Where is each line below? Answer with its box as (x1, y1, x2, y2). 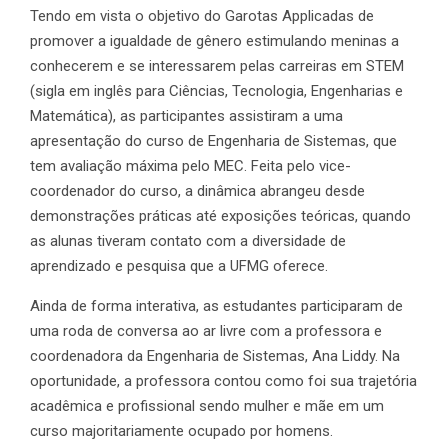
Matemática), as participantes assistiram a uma (30, 106, 343, 125)
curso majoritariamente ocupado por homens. (30, 421, 333, 440)
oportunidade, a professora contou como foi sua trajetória (30, 371, 417, 390)
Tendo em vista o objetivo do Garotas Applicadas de (30, 6, 374, 25)
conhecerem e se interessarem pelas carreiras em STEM (30, 56, 404, 75)
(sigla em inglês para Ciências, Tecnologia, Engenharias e (30, 81, 403, 100)
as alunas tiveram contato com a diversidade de (30, 231, 346, 250)
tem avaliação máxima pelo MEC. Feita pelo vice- (30, 156, 351, 175)
